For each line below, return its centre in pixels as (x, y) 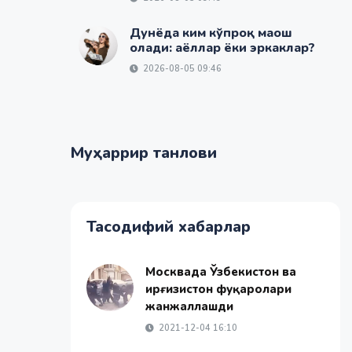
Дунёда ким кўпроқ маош (211, 33)
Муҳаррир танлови (143, 153)
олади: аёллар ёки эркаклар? (222, 48)
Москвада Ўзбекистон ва (220, 272)
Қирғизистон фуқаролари (218, 289)
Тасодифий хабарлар (168, 227)
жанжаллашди (189, 306)
